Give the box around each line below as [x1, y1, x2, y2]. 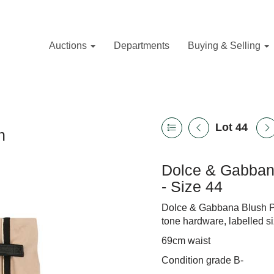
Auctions [49, 40, 89, 51]
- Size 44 [161, 178, 223, 195]
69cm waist [161, 235, 210, 246]
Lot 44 [215, 121, 248, 133]
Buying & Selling [188, 40, 263, 51]
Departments [114, 40, 169, 51]
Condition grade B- [161, 255, 243, 265]
